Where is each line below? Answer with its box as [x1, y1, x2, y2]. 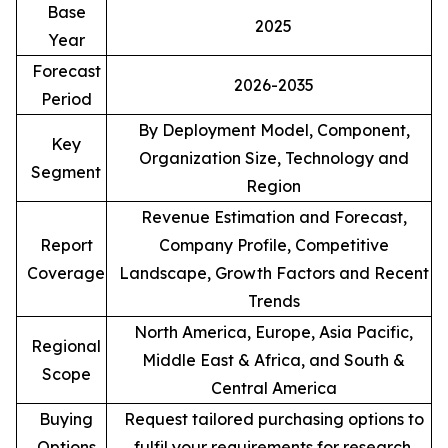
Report [39, 234, 93, 255]
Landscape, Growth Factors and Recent [118, 262, 429, 283]
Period [40, 88, 92, 109]
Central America [210, 377, 337, 398]
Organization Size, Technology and [138, 147, 409, 168]
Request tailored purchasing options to [123, 408, 424, 429]
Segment [31, 161, 101, 182]
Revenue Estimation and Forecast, [140, 206, 407, 227]
